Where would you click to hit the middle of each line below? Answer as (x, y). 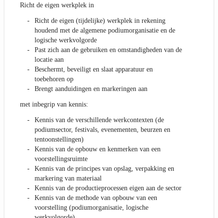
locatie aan (49, 60)
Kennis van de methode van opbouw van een (96, 198)
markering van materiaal (68, 179)
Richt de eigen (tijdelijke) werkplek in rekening (100, 21)
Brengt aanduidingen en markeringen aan (91, 89)
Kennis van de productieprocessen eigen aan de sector (108, 188)
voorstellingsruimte (61, 159)
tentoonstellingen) (59, 140)
